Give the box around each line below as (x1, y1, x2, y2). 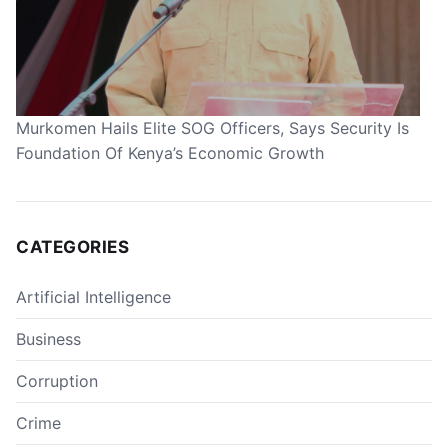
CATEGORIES (16, 236, 130, 257)
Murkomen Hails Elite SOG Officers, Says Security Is (16, 117, 409, 138)
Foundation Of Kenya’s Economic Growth (16, 142, 324, 163)
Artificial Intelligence (16, 286, 171, 307)
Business (16, 328, 81, 349)
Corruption (16, 370, 98, 391)
